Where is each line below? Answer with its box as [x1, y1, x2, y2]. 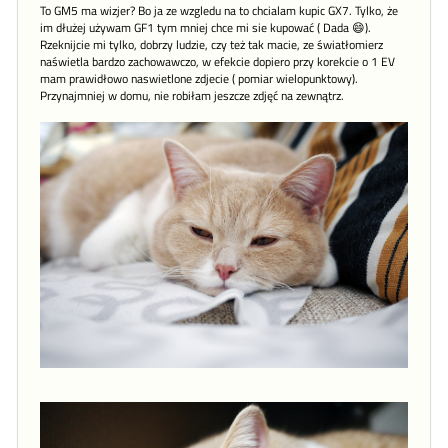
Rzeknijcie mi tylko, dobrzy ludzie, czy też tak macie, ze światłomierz [40, 35, 383, 54]
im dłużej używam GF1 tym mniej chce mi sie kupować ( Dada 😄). [40, 18, 371, 37]
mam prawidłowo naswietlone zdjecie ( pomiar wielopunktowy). [40, 69, 358, 88]
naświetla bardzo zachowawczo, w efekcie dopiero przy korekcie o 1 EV [40, 52, 395, 71]
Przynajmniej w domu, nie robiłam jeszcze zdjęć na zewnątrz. [40, 86, 344, 105]
